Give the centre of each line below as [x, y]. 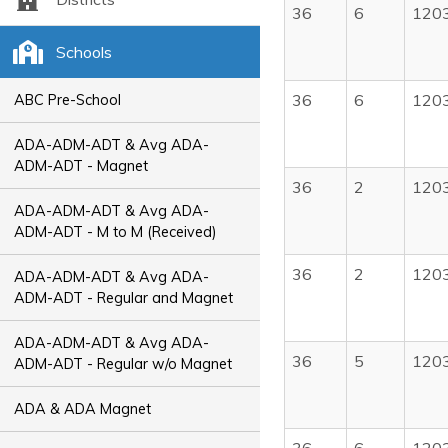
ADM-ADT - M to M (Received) [116, 231]
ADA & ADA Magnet [83, 408]
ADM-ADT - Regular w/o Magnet [123, 363]
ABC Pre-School [68, 99]
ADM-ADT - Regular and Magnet [124, 297]
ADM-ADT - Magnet [81, 165]
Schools [83, 52]
